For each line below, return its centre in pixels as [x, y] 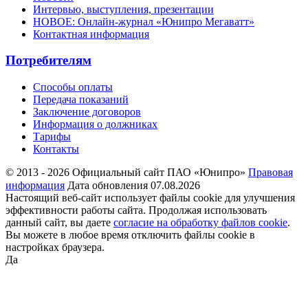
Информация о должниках [95, 124]
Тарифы [52, 137]
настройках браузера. [55, 247]
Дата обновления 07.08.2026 [134, 186]
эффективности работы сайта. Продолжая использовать [136, 210]
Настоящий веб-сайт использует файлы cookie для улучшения [150, 198]
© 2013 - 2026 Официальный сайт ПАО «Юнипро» [125, 173]
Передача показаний [81, 100]
